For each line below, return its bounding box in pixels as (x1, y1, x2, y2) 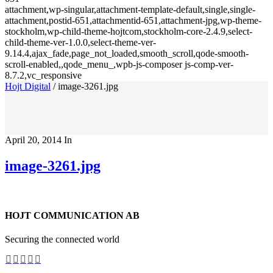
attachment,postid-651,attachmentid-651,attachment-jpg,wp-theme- (5, 15, 261, 26)
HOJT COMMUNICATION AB (5, 210, 140, 221)
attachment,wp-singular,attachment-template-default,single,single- (5, 4, 255, 15)
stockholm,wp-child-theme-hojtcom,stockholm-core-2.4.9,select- (5, 26, 252, 37)
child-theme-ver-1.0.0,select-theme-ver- (5, 37, 156, 48)
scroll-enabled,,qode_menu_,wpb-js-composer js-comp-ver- (5, 59, 233, 69)
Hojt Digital (5, 81, 51, 91)
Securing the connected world (5, 234, 119, 245)
